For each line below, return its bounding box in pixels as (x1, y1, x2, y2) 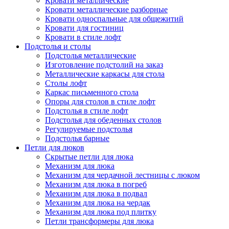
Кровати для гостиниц (45, 24, 124, 32)
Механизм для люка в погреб (45, 180, 147, 189)
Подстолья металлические (45, 51, 136, 60)
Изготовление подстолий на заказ (45, 60, 163, 69)
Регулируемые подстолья (45, 125, 132, 133)
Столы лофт (45, 79, 87, 87)
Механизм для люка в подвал (45, 189, 147, 198)
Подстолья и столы (25, 42, 91, 51)
